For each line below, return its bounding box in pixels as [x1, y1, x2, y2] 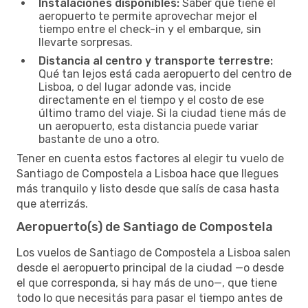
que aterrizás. [16, 197, 88, 210]
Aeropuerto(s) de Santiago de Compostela [16, 219, 273, 234]
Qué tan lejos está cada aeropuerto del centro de [38, 67, 291, 80]
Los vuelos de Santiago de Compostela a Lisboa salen [16, 245, 291, 259]
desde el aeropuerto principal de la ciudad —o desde [16, 261, 284, 274]
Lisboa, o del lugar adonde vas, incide [38, 80, 231, 93]
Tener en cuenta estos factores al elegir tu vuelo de [16, 151, 284, 165]
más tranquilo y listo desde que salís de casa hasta [16, 181, 279, 195]
